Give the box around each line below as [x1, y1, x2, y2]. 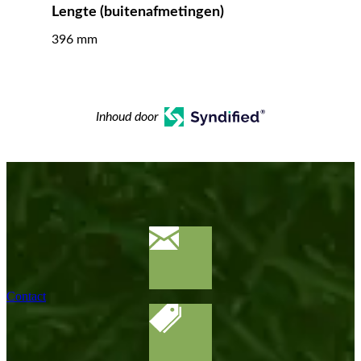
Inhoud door [96, 110, 159, 123]
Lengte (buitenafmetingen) [52, 4, 224, 19]
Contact [6, 288, 46, 303]
